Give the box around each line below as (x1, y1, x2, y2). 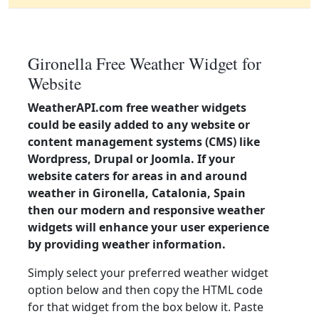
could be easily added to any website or (28, 117, 250, 132)
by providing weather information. (28, 236, 226, 252)
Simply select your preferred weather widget (28, 265, 268, 281)
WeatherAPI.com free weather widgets (28, 100, 246, 115)
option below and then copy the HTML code (28, 282, 263, 298)
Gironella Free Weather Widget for (28, 52, 261, 75)
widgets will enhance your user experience (28, 219, 269, 235)
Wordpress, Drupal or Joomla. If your (28, 151, 235, 167)
